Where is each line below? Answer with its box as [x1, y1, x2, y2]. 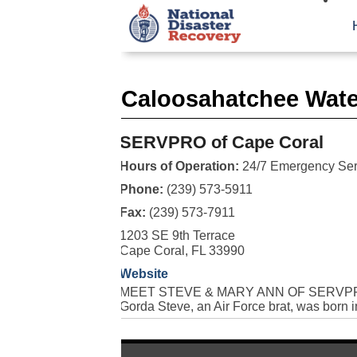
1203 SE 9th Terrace [119, 229, 235, 242]
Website [119, 267, 168, 280]
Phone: [119, 182, 167, 196]
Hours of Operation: [119, 159, 239, 173]
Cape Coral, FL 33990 [119, 244, 245, 257]
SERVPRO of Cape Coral [119, 132, 324, 152]
